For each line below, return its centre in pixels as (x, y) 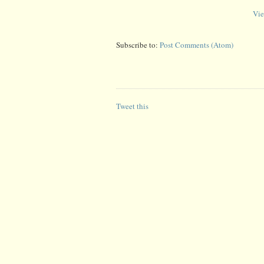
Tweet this (132, 106)
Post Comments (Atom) (197, 44)
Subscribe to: (138, 44)
